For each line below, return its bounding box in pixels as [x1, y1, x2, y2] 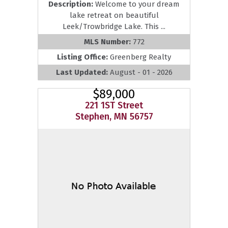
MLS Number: [83, 37, 133, 46]
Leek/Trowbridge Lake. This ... [63, 21, 165, 31]
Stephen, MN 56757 [75, 110, 153, 122]
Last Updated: [55, 67, 110, 77]
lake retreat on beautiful [69, 10, 159, 20]
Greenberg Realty [110, 52, 171, 62]
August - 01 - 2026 [109, 67, 173, 77]
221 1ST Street [85, 99, 143, 111]
